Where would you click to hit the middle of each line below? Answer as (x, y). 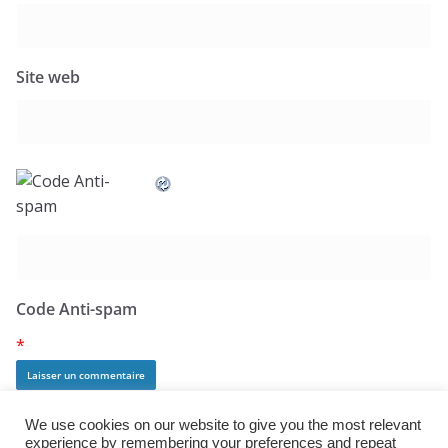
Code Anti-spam (76, 309)
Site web (48, 77)
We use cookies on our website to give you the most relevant (223, 425)
